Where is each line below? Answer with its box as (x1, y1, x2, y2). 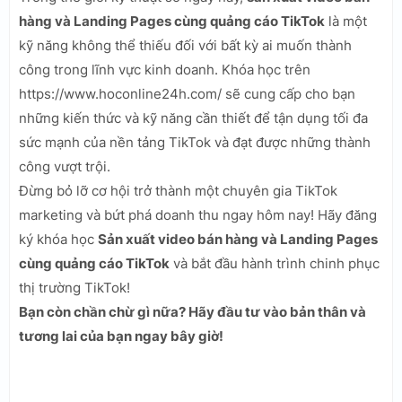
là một (325, 12, 367, 30)
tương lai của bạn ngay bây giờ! (19, 327, 223, 345)
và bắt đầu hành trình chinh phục (170, 254, 380, 272)
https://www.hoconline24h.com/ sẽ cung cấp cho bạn (19, 84, 355, 102)
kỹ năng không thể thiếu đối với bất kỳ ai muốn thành (19, 36, 352, 54)
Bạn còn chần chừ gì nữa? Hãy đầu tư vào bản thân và (19, 302, 366, 320)
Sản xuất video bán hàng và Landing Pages (98, 230, 378, 248)
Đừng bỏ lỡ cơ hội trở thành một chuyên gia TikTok (19, 181, 337, 199)
